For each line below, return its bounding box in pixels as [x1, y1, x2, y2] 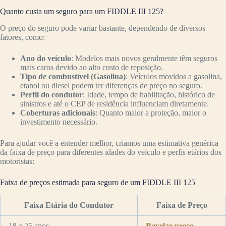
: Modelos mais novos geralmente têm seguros [71, 53, 217, 63]
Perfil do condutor [20, 90, 83, 99]
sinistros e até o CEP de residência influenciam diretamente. [20, 99, 209, 108]
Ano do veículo [20, 53, 71, 63]
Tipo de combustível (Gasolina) [20, 72, 126, 81]
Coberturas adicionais [20, 108, 95, 117]
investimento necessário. [20, 117, 97, 126]
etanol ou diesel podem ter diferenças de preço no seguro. [20, 81, 202, 90]
